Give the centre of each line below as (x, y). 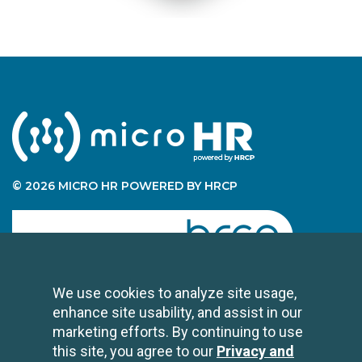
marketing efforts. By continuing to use (178, 332)
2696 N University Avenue (244, 349)
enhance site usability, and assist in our (177, 312)
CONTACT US (279, 322)
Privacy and (255, 351)
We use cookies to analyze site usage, (175, 293)
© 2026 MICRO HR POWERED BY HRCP (125, 186)
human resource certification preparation (139, 287)
